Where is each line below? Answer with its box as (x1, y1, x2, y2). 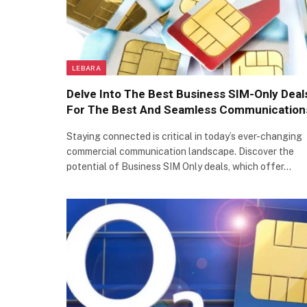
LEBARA (72, 63, 101, 72)
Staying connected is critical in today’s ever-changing (66, 130, 302, 142)
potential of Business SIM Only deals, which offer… (66, 160, 291, 172)
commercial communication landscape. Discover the (66, 145, 294, 157)
